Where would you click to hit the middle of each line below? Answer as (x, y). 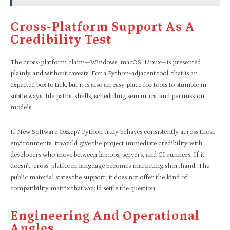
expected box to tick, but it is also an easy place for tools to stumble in (108, 85)
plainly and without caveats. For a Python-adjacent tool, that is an (104, 73)
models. (22, 107)
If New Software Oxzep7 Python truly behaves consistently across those (113, 132)
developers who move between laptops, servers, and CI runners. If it (107, 155)
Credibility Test (61, 40)
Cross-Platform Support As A (103, 27)
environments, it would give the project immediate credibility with (106, 143)
